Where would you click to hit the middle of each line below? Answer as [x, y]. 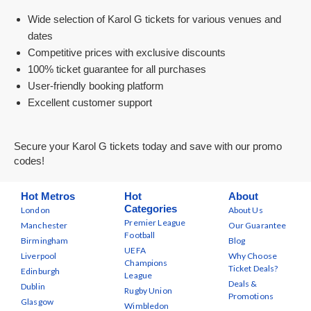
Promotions [251, 296]
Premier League [155, 222]
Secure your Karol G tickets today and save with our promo [148, 146]
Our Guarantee [257, 225]
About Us [245, 210]
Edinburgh [41, 271]
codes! [29, 161]
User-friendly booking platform [96, 86]
